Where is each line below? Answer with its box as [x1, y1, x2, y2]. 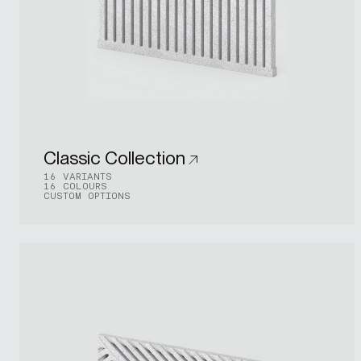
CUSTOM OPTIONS [43, 190, 131, 202]
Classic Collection [43, 147, 185, 169]
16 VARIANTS [43, 171, 112, 183]
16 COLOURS [43, 180, 107, 193]
